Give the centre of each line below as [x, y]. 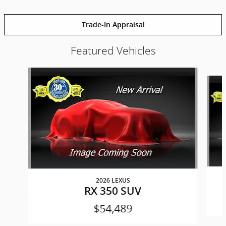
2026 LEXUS [113, 180]
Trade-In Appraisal [113, 24]
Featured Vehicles [113, 50]
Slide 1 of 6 [22, 72]
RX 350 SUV [113, 191]
